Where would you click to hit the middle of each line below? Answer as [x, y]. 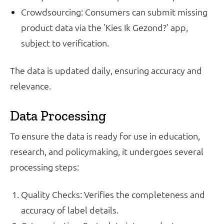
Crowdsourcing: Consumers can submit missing [114, 12]
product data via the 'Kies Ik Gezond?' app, [104, 27]
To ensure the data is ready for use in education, [105, 136]
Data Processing [58, 116]
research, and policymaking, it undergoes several [107, 151]
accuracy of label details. [70, 210]
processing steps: [44, 167]
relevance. [30, 86]
